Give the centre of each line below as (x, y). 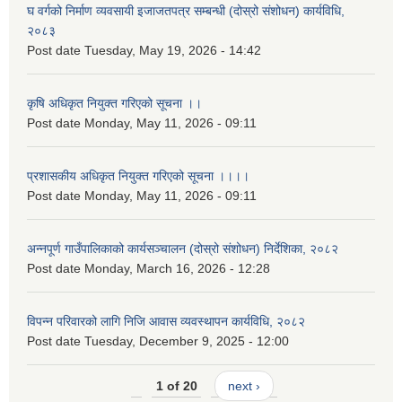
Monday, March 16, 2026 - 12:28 (177, 268)
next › (244, 385)
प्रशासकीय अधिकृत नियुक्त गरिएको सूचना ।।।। (138, 175)
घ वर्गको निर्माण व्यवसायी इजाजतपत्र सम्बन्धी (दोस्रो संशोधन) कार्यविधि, (186, 10)
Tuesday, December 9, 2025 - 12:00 (187, 341)
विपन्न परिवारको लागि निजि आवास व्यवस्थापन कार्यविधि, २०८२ (166, 321)
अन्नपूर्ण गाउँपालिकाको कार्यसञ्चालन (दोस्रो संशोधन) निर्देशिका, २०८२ (183, 248)
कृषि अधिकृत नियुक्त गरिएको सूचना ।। (114, 103)
